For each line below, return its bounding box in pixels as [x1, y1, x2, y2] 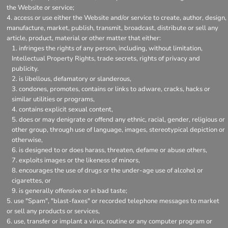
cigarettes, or [12, 176, 51, 185]
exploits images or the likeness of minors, [19, 156, 140, 165]
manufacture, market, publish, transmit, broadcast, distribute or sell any [7, 23, 218, 33]
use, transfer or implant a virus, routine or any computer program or [14, 217, 212, 226]
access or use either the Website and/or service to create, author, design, [14, 13, 226, 22]
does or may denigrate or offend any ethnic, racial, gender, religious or [19, 115, 225, 124]
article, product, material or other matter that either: [7, 34, 161, 43]
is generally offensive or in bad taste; [19, 186, 127, 195]
